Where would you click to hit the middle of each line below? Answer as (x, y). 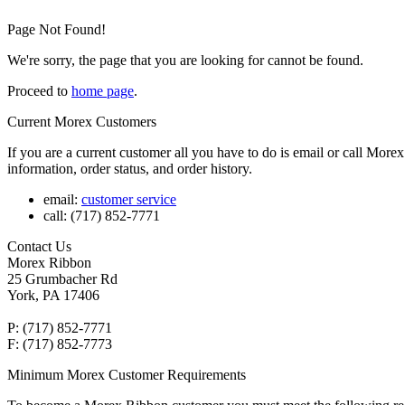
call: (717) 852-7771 (102, 215)
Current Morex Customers (82, 121)
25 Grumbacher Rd (62, 278)
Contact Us (39, 246)
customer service (129, 199)
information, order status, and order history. (130, 168)
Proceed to (39, 90)
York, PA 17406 (53, 295)
